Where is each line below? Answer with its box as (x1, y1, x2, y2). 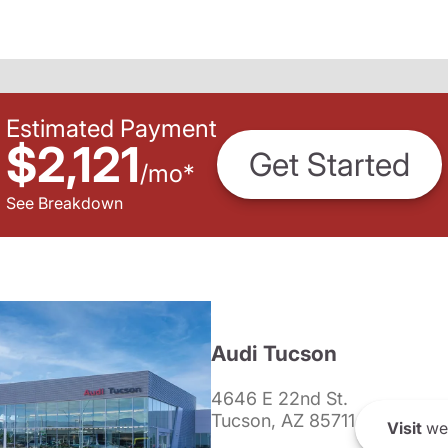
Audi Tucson (210, 341, 337, 366)
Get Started (249, 145, 410, 185)
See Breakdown (6, 192, 123, 213)
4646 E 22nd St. (210, 388, 348, 409)
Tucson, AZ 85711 (210, 410, 355, 431)
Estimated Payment (6, 113, 217, 143)
